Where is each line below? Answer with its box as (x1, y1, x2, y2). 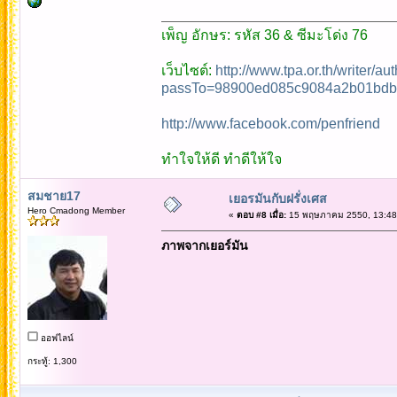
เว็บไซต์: (160, 62, 215, 78)
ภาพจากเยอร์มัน (160, 237, 248, 253)
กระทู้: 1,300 (27, 355, 77, 366)
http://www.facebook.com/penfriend (160, 115, 380, 131)
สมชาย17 (27, 188, 81, 203)
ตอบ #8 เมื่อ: (236, 209, 286, 220)
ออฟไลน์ (37, 332, 74, 343)
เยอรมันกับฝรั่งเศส (228, 191, 327, 206)
